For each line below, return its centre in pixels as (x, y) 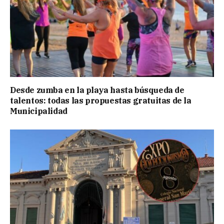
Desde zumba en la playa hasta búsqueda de (97, 90)
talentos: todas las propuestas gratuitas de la (101, 101)
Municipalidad (39, 111)
